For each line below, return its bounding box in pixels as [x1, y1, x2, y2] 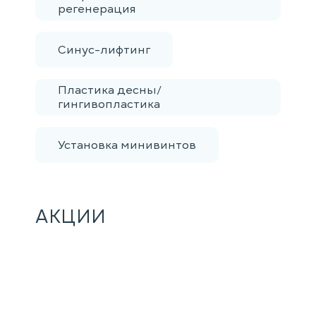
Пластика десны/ [58, 83, 162, 98]
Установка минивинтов [58, 137, 196, 153]
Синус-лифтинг [58, 42, 150, 58]
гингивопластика [58, 97, 160, 112]
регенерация [58, 1, 135, 17]
